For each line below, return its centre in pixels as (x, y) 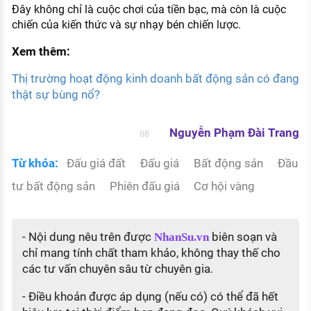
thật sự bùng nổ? (56, 95)
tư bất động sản (54, 186)
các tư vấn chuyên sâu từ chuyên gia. (117, 268)
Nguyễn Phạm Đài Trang (235, 132)
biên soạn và (243, 236)
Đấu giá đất (98, 163)
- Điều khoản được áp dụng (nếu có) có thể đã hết (150, 296)
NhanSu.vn (181, 237)
